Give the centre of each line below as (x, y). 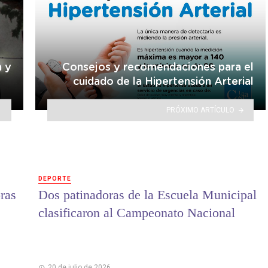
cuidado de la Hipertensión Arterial (163, 82)
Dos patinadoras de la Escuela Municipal (147, 195)
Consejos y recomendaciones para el (158, 68)
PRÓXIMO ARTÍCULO (201, 110)
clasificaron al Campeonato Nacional (137, 213)
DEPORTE (55, 178)
